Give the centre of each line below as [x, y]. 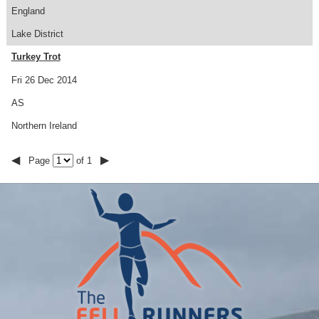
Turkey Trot [36, 57]
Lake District [37, 34]
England [28, 11]
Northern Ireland [44, 126]
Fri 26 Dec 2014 [44, 80]
